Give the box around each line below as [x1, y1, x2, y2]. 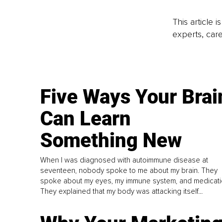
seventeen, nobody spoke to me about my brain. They [40, 166, 218, 175]
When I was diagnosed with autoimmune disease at [40, 156, 209, 165]
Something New [40, 128, 182, 152]
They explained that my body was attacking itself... [40, 187, 203, 196]
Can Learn [40, 107, 131, 130]
